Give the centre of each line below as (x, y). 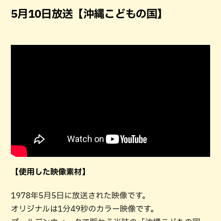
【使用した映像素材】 (50, 172)
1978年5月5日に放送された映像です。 (80, 196)
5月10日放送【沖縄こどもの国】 (89, 14)
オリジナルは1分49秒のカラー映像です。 (85, 209)
